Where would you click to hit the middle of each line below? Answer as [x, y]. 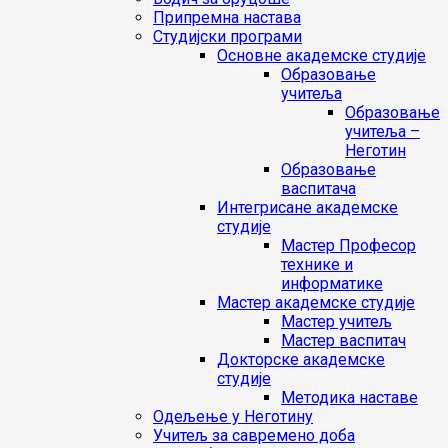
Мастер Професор [348, 245]
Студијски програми [227, 36]
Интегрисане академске [307, 207]
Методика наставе [349, 397]
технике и [317, 264]
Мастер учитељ [336, 321]
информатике [332, 283]
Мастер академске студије [316, 302]
